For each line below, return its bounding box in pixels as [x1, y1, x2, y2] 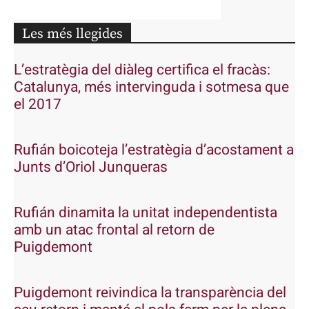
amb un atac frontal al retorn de [14, 219, 215, 241]
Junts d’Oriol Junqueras [14, 157, 168, 179]
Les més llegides [22, 26, 123, 43]
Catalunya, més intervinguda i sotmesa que [14, 77, 289, 99]
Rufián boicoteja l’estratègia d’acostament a [14, 139, 294, 161]
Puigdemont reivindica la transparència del [14, 282, 286, 304]
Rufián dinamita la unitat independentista [14, 202, 277, 224]
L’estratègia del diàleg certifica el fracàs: [14, 59, 270, 81]
